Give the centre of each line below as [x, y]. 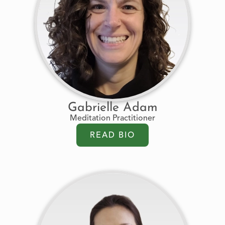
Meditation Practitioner [113, 119]
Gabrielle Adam [113, 108]
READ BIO [113, 136]
